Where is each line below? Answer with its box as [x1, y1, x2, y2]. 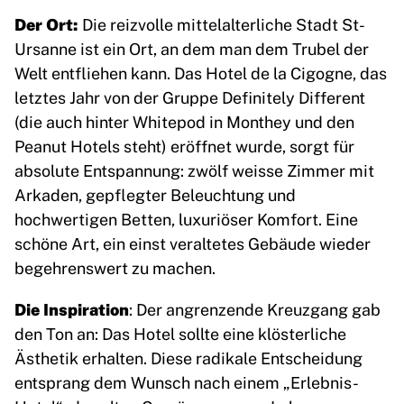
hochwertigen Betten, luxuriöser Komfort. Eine [14, 207, 358, 230]
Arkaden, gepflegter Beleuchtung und [14, 183, 296, 206]
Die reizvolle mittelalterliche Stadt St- [82, 13, 365, 35]
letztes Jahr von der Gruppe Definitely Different [14, 86, 365, 108]
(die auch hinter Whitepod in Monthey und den [14, 110, 354, 133]
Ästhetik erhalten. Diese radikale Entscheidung [14, 346, 363, 369]
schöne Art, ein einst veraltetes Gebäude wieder [14, 232, 371, 254]
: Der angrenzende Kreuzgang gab [129, 298, 381, 320]
